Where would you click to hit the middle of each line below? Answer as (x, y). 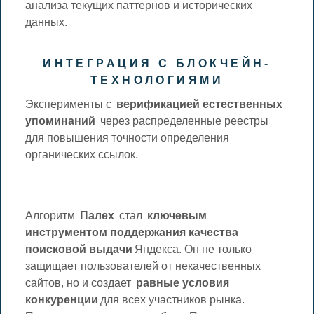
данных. (47, 22)
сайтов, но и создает (80, 282)
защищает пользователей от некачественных (143, 266)
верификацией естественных (200, 104)
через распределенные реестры (183, 121)
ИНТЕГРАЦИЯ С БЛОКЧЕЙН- (157, 63)
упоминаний (61, 121)
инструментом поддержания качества (132, 232)
